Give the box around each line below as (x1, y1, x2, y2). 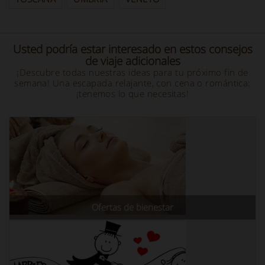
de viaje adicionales (85, 53, 180, 69)
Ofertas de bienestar (92, 201, 173, 213)
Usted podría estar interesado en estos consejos (12, 41, 253, 57)
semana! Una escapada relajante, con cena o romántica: (14, 77, 251, 89)
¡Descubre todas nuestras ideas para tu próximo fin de (17, 66, 248, 78)
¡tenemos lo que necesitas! (76, 88, 189, 99)
